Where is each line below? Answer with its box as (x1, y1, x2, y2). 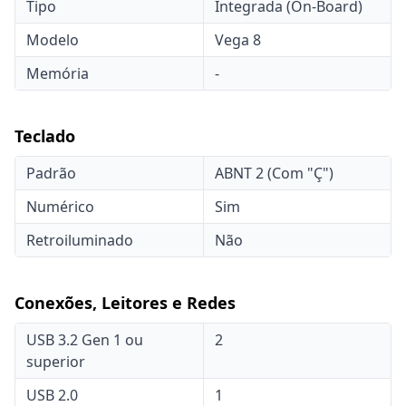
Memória (26, 63, 89, 83)
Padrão (26, 163, 76, 183)
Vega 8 (215, 30, 261, 50)
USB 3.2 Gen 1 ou (26, 330, 143, 350)
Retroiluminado (26, 230, 133, 250)
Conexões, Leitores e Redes (14, 292, 236, 314)
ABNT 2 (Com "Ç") (215, 163, 333, 183)
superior (26, 352, 85, 372)
